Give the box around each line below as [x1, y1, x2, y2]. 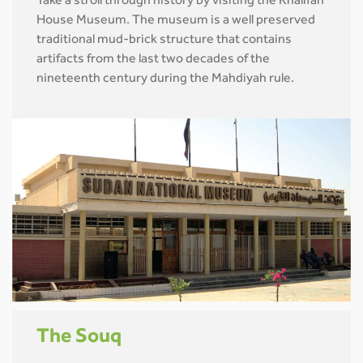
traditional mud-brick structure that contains [36, 34, 292, 48]
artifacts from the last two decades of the [36, 53, 270, 67]
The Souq [36, 328, 122, 349]
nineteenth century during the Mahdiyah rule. [36, 73, 294, 87]
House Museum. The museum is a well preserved [36, 15, 315, 28]
